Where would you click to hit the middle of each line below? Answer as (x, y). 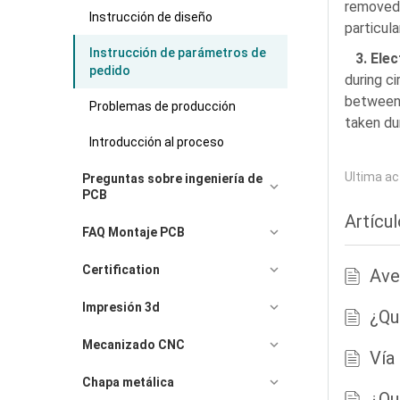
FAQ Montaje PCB (133, 232)
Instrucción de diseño (151, 17)
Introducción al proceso (157, 142)
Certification (121, 270)
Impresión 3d (121, 307)
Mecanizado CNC (133, 345)
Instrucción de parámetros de (178, 53)
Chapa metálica (128, 382)
